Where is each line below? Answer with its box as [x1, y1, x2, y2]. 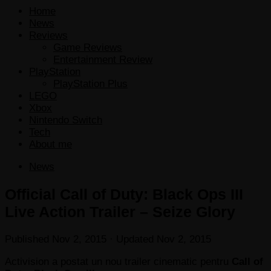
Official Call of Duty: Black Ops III [5, 185, 243, 203]
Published [5, 233, 52, 245]
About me [29, 138, 72, 150]
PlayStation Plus [53, 77, 128, 90]
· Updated [106, 233, 157, 245]
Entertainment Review [53, 53, 152, 65]
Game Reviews [53, 41, 122, 53]
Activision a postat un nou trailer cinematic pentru [5, 255, 232, 267]
